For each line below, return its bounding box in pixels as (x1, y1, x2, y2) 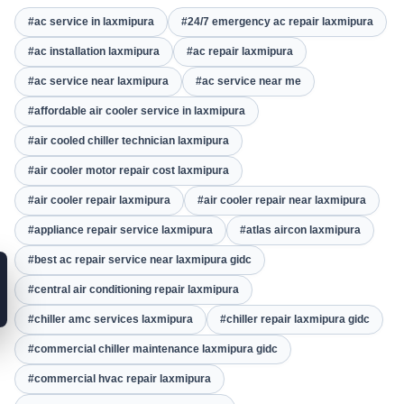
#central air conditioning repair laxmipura (28, 283, 239, 296)
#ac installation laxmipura (28, 45, 160, 58)
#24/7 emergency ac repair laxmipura (181, 15, 373, 28)
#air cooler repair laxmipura (28, 194, 170, 207)
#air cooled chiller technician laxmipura (28, 134, 229, 147)
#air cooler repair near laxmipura (197, 194, 366, 207)
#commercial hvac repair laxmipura (28, 372, 211, 385)
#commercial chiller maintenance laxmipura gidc (28, 343, 278, 355)
